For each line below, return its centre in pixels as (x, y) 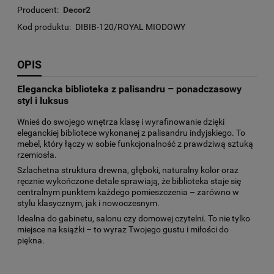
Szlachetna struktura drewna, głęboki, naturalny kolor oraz (128, 170)
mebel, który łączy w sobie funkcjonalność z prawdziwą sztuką (135, 144)
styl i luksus (43, 100)
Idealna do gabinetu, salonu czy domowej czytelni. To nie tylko (134, 219)
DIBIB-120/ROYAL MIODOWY (130, 27)
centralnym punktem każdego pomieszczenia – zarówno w (128, 192)
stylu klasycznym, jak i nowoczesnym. (88, 203)
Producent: (38, 9)
